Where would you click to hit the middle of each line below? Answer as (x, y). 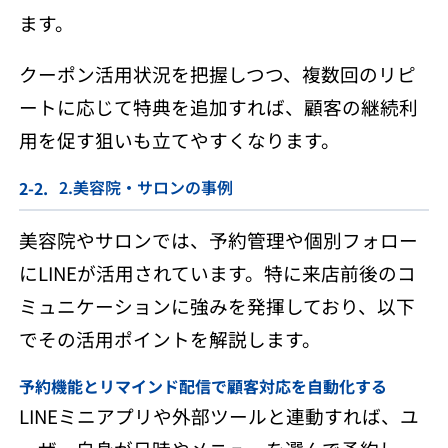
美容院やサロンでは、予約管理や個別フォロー (218, 239)
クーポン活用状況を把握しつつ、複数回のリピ (217, 74)
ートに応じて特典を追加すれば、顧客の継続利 (218, 107)
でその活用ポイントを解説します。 (169, 338)
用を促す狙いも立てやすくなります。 (179, 140)
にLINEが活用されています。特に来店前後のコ (217, 272)
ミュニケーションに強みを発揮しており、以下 (216, 305)
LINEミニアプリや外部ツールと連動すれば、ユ (218, 415)
